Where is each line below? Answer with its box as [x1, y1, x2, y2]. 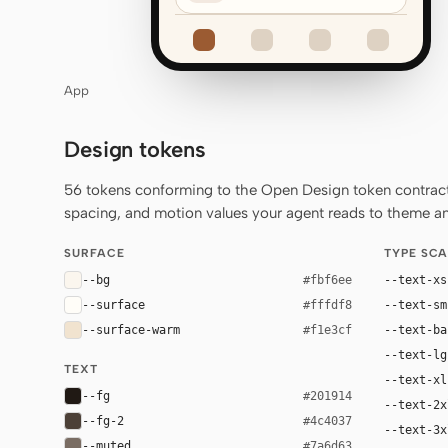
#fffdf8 [303, 297, 352, 312]
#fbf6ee [303, 272, 352, 287]
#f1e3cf [303, 322, 352, 337]
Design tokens [64, 136, 206, 163]
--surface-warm [82, 322, 180, 337]
